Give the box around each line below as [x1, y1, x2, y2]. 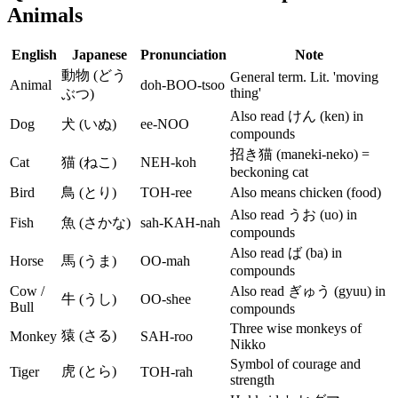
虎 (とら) [61, 363, 116, 379]
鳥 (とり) [61, 185, 116, 201]
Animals [7, 3, 83, 27]
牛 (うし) [61, 291, 116, 307]
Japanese [71, 47, 127, 63]
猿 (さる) [61, 328, 116, 344]
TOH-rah [140, 364, 193, 380]
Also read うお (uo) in [230, 207, 357, 223]
